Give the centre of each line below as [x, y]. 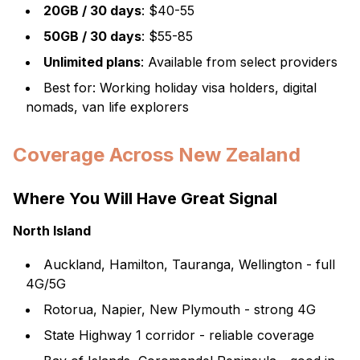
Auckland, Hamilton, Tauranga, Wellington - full [189, 264]
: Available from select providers [239, 62]
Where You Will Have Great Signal [145, 198]
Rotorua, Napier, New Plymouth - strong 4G [180, 309]
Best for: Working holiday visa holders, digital [180, 88]
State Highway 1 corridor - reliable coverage [179, 335]
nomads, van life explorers [107, 107]
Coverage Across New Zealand [157, 155]
